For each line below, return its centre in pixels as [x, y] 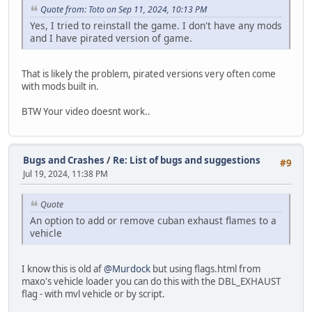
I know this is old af [63, 269]
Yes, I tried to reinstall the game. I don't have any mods [156, 25]
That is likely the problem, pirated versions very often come [149, 73]
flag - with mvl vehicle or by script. [93, 294]
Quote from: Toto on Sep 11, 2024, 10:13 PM [124, 9]
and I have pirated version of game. [111, 38]
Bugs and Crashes [64, 160]
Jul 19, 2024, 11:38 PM [65, 174]
